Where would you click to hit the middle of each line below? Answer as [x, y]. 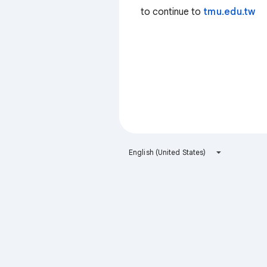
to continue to [172, 12]
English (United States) [167, 152]
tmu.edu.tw [229, 12]
